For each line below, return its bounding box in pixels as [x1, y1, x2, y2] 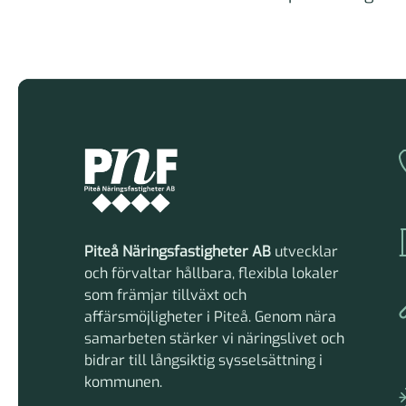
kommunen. [84, 372, 163, 391]
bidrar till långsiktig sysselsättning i [84, 350, 324, 370]
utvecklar [271, 241, 339, 261]
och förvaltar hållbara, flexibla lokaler [84, 263, 340, 283]
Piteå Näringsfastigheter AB [84, 241, 272, 261]
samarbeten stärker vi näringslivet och [84, 328, 345, 348]
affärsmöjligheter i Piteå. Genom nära [84, 306, 337, 326]
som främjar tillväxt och [84, 285, 247, 304]
